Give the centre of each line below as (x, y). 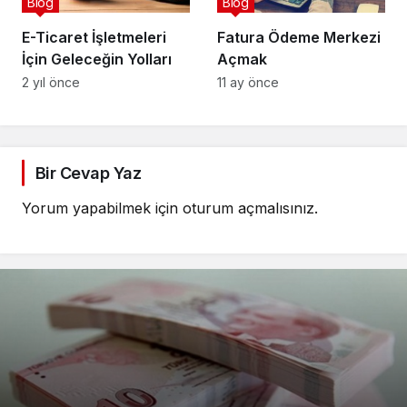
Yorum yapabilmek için (102, 208)
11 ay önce (248, 82)
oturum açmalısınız (248, 208)
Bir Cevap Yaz (88, 173)
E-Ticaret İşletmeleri (94, 37)
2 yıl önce (51, 82)
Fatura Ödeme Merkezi (299, 37)
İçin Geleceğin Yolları (97, 59)
